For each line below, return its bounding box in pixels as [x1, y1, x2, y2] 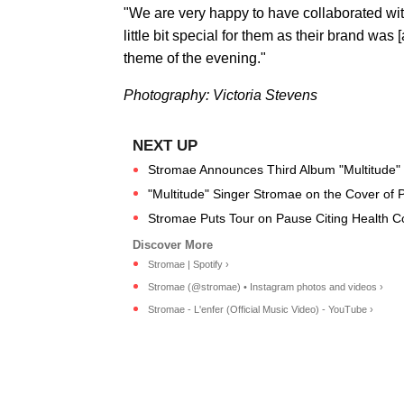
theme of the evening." [124, 50, 266, 66]
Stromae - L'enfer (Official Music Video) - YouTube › [148, 303, 373, 315]
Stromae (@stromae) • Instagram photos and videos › [148, 280, 383, 292]
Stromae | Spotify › [148, 258, 229, 270]
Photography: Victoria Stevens [124, 87, 317, 103]
